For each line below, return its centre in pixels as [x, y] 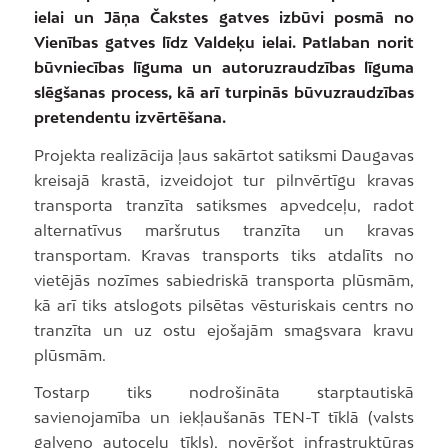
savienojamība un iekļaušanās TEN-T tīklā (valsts [224, 417]
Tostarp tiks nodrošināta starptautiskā [224, 392]
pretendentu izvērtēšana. [129, 116]
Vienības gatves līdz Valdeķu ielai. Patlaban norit [224, 41]
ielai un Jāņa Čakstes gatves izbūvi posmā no [224, 16]
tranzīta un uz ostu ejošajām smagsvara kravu [224, 329]
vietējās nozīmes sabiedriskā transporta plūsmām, [224, 279]
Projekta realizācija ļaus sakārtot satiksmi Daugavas [224, 154]
